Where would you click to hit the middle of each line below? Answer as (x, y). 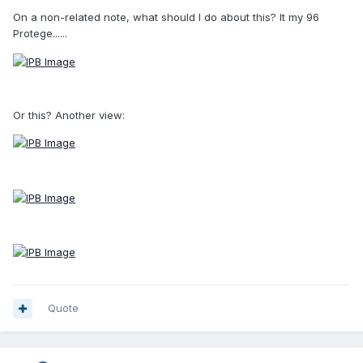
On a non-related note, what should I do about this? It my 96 (166, 17)
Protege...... (40, 34)
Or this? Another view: (69, 115)
